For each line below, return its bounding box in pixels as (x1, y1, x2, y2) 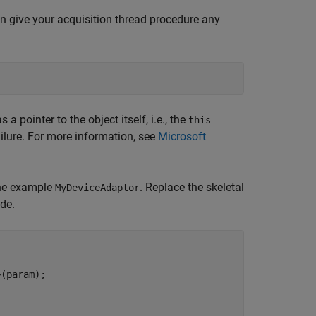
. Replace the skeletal (140, 181, 244, 194)
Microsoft (158, 130, 206, 143)
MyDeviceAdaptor (55, 182, 140, 193)
